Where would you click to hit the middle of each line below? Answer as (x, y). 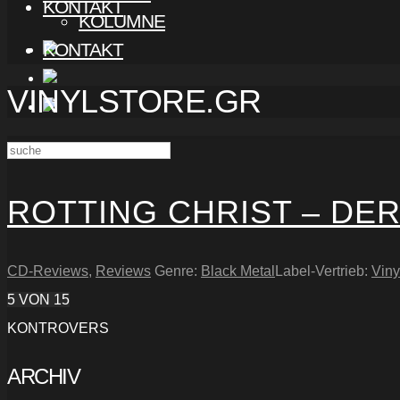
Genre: (178, 271)
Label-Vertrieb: (323, 271)
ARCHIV (43, 376)
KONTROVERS (58, 328)
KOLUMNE (122, 21)
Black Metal (238, 271)
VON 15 (44, 299)
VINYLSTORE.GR (134, 102)
